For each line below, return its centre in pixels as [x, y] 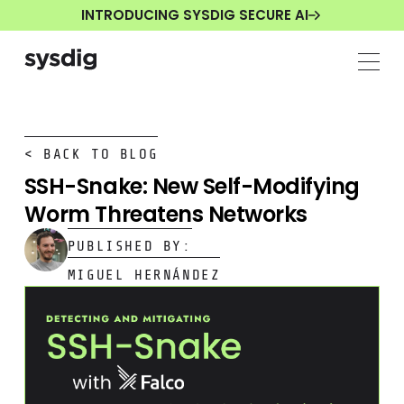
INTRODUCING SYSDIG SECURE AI [194, 15]
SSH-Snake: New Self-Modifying [192, 186]
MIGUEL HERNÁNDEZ [144, 275]
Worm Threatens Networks [165, 214]
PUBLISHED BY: [129, 246]
